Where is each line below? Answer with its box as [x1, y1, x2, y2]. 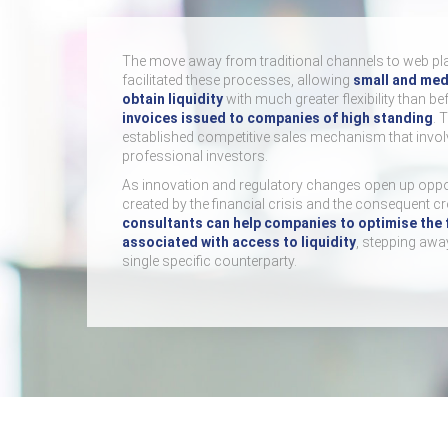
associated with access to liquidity [122, 234, 356, 250]
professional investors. [122, 148, 268, 164]
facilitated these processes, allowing [122, 72, 353, 88]
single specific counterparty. [122, 253, 297, 269]
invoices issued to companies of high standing [122, 110, 433, 126]
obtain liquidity [122, 91, 223, 107]
